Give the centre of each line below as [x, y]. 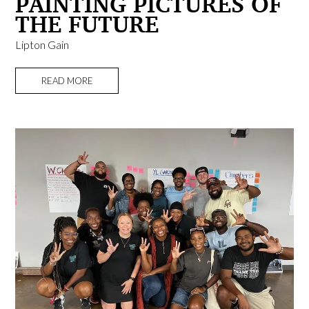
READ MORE [67, 81]
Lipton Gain [42, 45]
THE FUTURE [87, 24]
